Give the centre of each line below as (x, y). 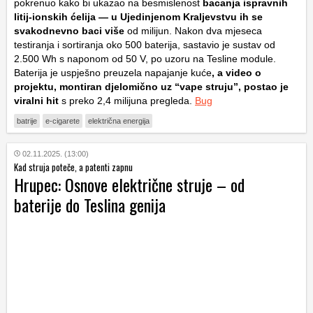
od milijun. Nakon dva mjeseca (193, 31)
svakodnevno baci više (69, 31)
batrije (27, 121)
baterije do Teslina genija (90, 205)
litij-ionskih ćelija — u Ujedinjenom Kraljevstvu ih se (138, 17)
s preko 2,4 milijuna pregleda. (127, 101)
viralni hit (36, 101)
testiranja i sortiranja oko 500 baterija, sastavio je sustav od (145, 45)
